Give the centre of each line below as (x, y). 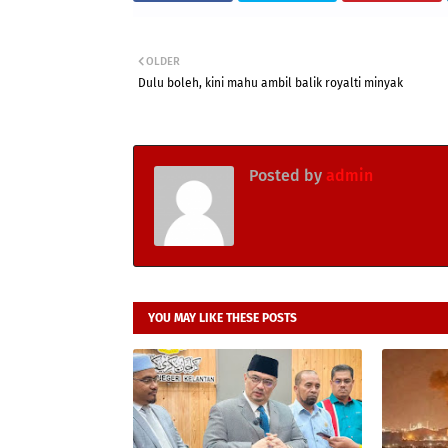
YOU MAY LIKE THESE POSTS (222, 318)
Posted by (285, 175)
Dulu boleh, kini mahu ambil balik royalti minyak (270, 83)
